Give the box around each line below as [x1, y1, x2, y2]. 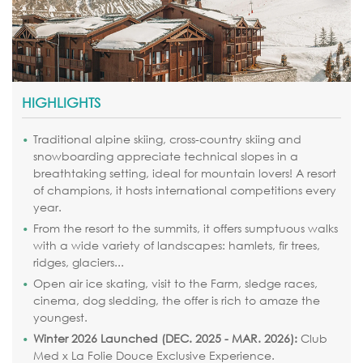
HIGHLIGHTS [22, 94, 100, 112]
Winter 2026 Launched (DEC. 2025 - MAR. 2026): [33, 331, 297, 347]
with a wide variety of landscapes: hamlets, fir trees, [33, 237, 320, 254]
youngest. [33, 310, 88, 326]
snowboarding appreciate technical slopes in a [33, 148, 298, 164]
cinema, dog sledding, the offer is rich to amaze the [33, 293, 320, 309]
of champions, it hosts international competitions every [33, 182, 336, 199]
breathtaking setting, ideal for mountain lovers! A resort [33, 165, 336, 181]
